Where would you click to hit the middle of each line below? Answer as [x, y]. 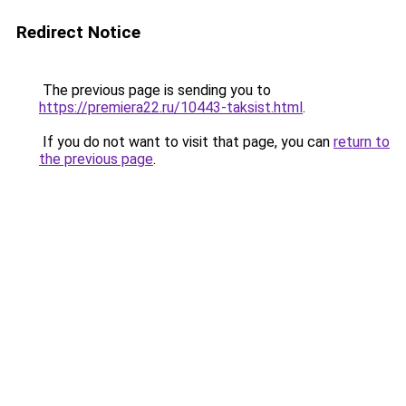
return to [362, 142]
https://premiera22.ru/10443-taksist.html [171, 107]
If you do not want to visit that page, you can [186, 142]
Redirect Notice [78, 32]
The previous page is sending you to [155, 90]
